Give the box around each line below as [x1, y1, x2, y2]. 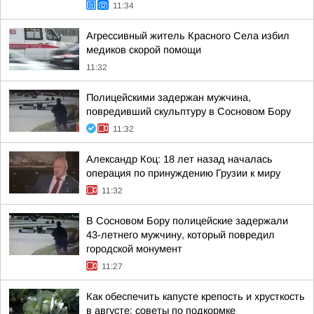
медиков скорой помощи [86, 44, 201, 55]
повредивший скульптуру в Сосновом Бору [86, 106, 291, 117]
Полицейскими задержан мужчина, [86, 92, 251, 103]
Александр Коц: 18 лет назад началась [86, 153, 273, 165]
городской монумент [86, 243, 182, 254]
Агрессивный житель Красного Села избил [86, 30, 289, 41]
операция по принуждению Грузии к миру [86, 168, 280, 179]
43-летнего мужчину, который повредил [86, 229, 275, 240]
